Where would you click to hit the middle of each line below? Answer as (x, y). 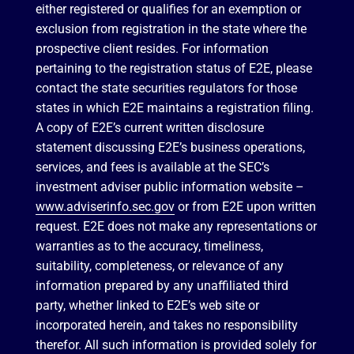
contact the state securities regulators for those (166, 88)
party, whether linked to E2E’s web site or (147, 306)
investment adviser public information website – (169, 187)
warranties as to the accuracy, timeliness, (149, 247)
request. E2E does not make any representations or (176, 227)
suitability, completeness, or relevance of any (159, 266)
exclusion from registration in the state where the (171, 29)
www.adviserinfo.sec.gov (105, 207)
